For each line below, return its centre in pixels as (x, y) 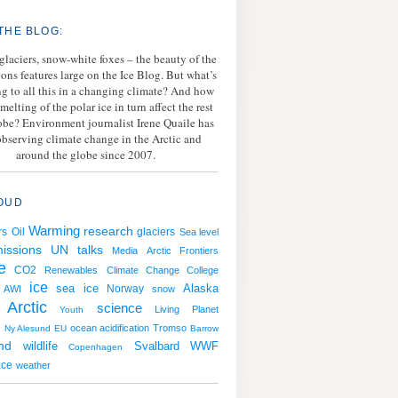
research (109, 231)
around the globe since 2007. (85, 155)
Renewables (72, 270)
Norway (125, 288)
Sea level (199, 232)
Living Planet (187, 309)
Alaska (201, 289)
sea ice (77, 288)
